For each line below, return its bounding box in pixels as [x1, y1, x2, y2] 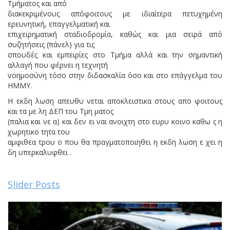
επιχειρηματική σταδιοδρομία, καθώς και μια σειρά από [8, 29, 222, 39]
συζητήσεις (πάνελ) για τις [8, 39, 94, 49]
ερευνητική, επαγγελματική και [8, 18, 110, 29]
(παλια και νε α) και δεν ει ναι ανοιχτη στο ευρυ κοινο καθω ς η [8, 116, 222, 126]
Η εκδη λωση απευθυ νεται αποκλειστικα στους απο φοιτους [8, 95, 222, 106]
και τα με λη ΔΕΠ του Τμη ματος [8, 106, 113, 116]
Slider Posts [8, 178, 60, 190]
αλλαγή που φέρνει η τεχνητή [8, 60, 108, 70]
